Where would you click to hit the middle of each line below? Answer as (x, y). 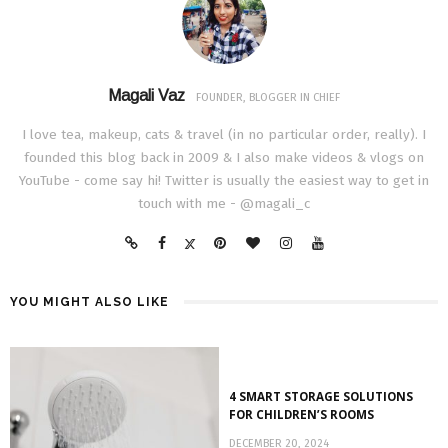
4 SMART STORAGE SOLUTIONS (321, 397)
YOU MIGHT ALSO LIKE (89, 302)
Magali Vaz (146, 96)
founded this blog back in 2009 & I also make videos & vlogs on (224, 158)
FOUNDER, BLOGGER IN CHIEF (268, 98)
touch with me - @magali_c (224, 204)
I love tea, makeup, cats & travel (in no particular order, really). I (224, 135)
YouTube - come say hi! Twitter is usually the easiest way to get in (224, 181)
